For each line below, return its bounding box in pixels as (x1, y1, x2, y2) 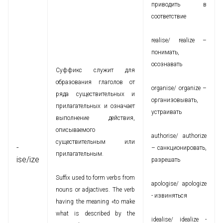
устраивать (151, 109, 182, 115)
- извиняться (151, 192, 187, 199)
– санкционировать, (151, 144, 207, 151)
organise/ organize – (151, 85, 207, 92)
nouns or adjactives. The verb (56, 186, 135, 193)
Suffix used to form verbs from (56, 174, 135, 181)
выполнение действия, (56, 114, 135, 121)
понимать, (151, 49, 179, 56)
